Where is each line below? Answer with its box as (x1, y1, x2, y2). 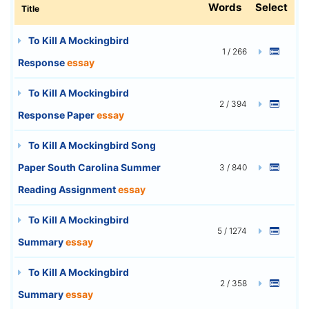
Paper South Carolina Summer (18, 161, 161, 173)
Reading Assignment (18, 183, 118, 195)
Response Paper (18, 108, 97, 121)
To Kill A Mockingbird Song (26, 139, 156, 151)
